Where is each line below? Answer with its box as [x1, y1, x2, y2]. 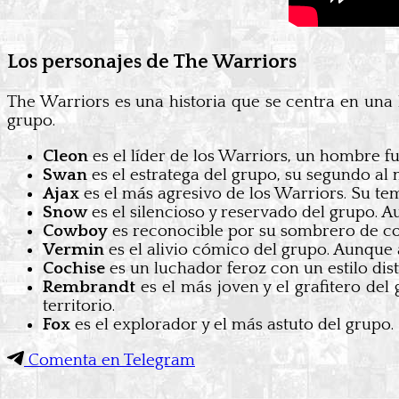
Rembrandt [43, 278, 135, 297]
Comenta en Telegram [24, 351, 195, 370]
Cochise [43, 259, 105, 279]
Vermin [43, 240, 104, 260]
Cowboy [43, 222, 108, 241]
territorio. [43, 297, 115, 316]
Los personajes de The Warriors [7, 51, 297, 74]
